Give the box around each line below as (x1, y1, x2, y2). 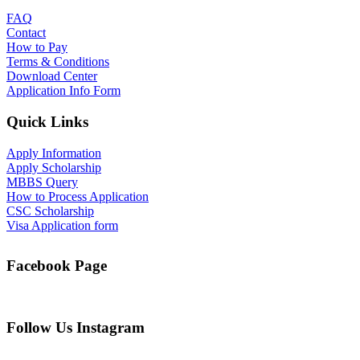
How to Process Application (6, 189, 149, 203)
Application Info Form (6, 84, 121, 98)
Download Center (6, 69, 97, 84)
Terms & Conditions (6, 55, 109, 69)
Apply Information (6, 145, 101, 160)
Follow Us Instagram (6, 318, 145, 336)
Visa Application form (6, 218, 118, 232)
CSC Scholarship (6, 203, 94, 218)
